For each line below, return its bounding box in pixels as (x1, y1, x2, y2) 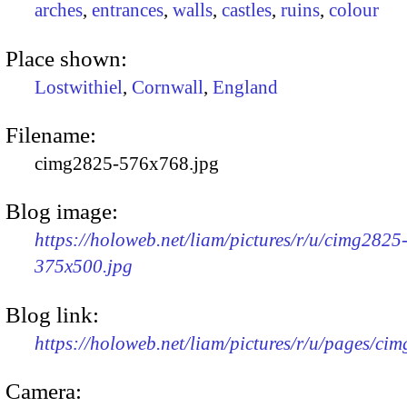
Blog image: (5, 199, 118, 224)
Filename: (5, 122, 96, 147)
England (213, 75, 278, 98)
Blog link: (5, 302, 99, 327)
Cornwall (132, 75, 203, 98)
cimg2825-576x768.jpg (35, 152, 219, 174)
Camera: (5, 378, 82, 403)
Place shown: (5, 45, 127, 71)
